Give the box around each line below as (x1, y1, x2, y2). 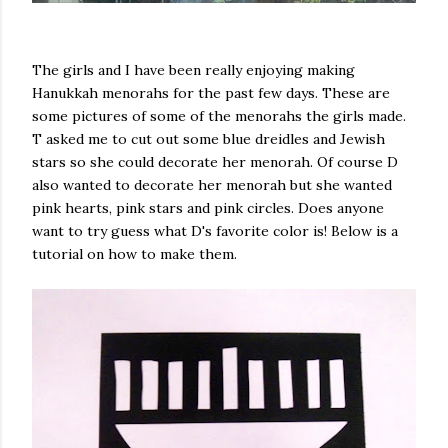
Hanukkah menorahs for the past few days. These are (32, 84, 390, 102)
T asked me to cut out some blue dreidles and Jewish (32, 130, 385, 148)
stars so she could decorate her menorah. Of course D (32, 153, 398, 171)
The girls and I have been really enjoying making (32, 61, 355, 79)
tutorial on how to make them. (32, 245, 237, 263)
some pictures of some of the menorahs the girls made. (32, 107, 406, 125)
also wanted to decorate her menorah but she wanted (32, 176, 392, 194)
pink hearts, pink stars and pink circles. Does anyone (32, 199, 384, 217)
